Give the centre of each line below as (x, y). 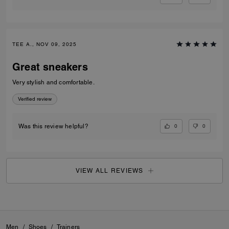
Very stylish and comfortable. (53, 82)
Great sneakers (50, 67)
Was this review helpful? (53, 126)
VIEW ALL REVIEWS (109, 170)
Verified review (35, 99)
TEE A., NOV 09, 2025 (44, 44)
